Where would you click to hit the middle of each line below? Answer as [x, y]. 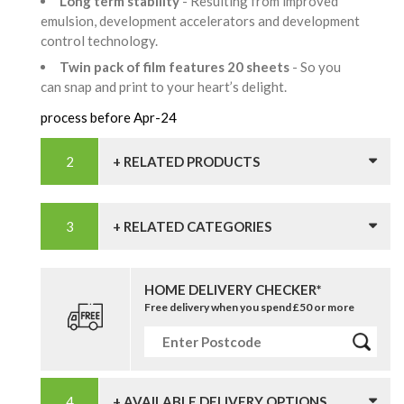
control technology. [102, 40]
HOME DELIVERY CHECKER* [233, 290]
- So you [317, 67]
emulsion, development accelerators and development [200, 20]
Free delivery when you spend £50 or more [249, 308]
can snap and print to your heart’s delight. [166, 87]
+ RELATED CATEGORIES [192, 227]
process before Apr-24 [109, 118]
